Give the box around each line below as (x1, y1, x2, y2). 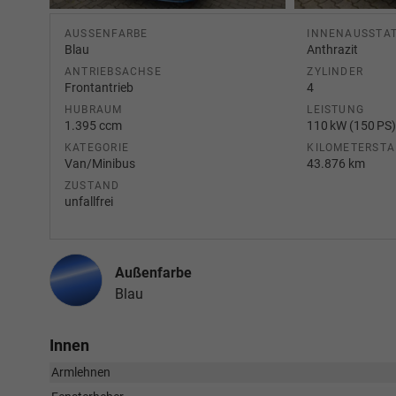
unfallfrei (65, 194, 113, 209)
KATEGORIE (65, 141, 130, 154)
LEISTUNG (307, 103, 365, 116)
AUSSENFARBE (65, 27, 141, 40)
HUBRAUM (65, 103, 123, 116)
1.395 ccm (65, 118, 122, 133)
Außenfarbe (115, 264, 192, 281)
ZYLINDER (307, 65, 364, 78)
